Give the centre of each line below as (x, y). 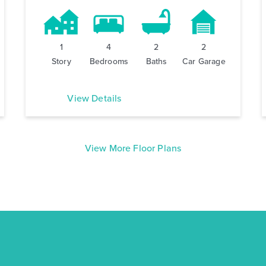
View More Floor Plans (133, 148)
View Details (94, 99)
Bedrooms (109, 62)
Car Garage (204, 62)
